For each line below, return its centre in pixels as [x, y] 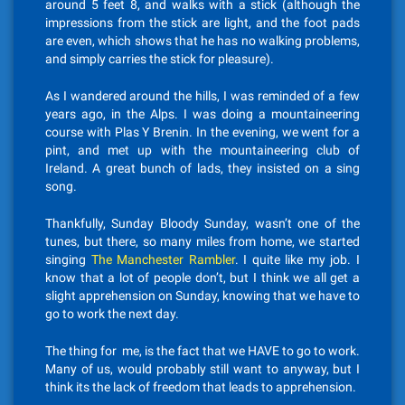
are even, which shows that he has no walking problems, [202, 41]
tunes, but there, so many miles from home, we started [202, 241]
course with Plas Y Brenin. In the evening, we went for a [202, 132]
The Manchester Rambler [163, 259]
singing [68, 259]
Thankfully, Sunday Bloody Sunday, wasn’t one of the [202, 223]
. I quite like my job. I [297, 259]
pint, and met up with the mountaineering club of [202, 150]
